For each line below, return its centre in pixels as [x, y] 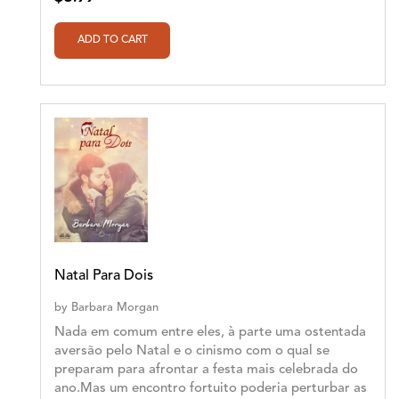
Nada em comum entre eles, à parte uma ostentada [210, 333]
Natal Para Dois [104, 277]
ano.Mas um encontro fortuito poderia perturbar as [211, 389]
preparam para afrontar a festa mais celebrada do [206, 370]
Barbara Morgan [115, 308]
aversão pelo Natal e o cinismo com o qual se [192, 352]
